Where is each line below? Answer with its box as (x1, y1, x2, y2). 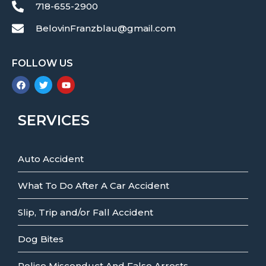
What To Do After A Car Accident (18, 180, 169, 191)
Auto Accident (18, 153, 84, 164)
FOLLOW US (12, 58, 73, 69)
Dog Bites (18, 233, 64, 245)
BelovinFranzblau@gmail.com (36, 23, 176, 34)
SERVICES (18, 112, 90, 129)
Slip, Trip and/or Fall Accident (18, 207, 153, 218)
